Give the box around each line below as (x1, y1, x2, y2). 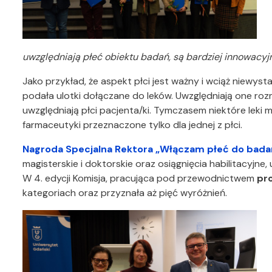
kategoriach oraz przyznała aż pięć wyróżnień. (22, 186, 227, 200)
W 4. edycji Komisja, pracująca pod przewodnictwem (22, 172, 257, 185)
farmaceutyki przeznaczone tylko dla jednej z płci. (22, 118, 242, 132)
